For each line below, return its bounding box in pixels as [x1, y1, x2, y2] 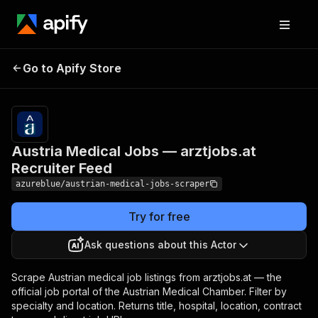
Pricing [234, 55, 263, 66]
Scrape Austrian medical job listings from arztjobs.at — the [11, 271, 282, 283]
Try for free [128, 209, 190, 224]
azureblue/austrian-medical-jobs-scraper [16, 179, 209, 189]
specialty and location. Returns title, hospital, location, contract [11, 300, 302, 312]
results [262, 77, 292, 89]
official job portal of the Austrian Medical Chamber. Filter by [11, 285, 287, 297]
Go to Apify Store [23, 61, 121, 75]
